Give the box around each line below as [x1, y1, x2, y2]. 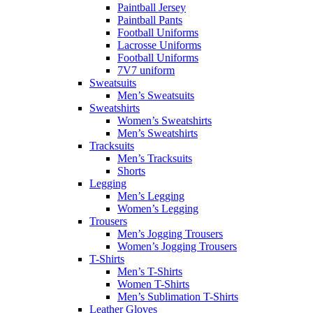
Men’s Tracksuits [117, 152, 192, 164]
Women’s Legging [117, 203, 198, 214]
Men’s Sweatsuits [117, 89, 194, 101]
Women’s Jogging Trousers [117, 240, 237, 252]
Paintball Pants [117, 14, 182, 26]
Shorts [117, 165, 145, 177]
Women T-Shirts [117, 278, 189, 290]
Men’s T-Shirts [117, 265, 182, 277]
